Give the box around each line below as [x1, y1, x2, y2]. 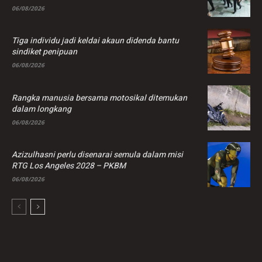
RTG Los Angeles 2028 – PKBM [12, 159, 126, 172]
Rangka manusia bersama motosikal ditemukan [12, 91, 187, 104]
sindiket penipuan [12, 46, 77, 58]
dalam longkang [12, 102, 71, 115]
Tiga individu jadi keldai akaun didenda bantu [12, 35, 179, 47]
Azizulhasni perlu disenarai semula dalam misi [12, 148, 183, 161]
